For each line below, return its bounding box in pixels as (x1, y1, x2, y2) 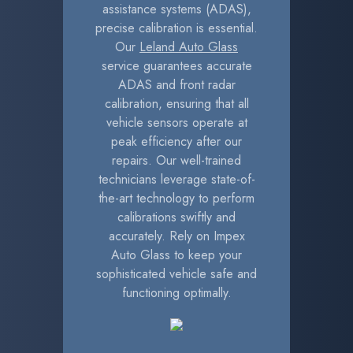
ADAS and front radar (117, 76, 236, 94)
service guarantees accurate (101, 57, 252, 75)
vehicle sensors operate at (106, 113, 247, 132)
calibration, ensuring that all (104, 95, 249, 113)
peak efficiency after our (111, 132, 242, 150)
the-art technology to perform (98, 189, 255, 207)
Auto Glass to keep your (111, 246, 242, 264)
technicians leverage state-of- (98, 170, 255, 188)
